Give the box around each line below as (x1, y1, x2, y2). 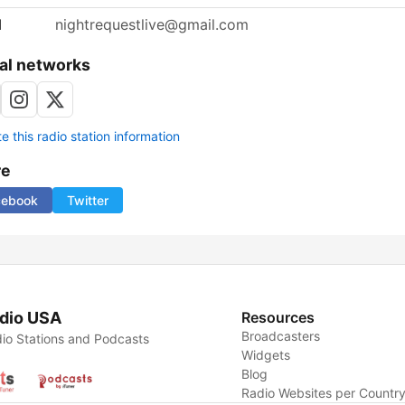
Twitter (67, 193, 108, 209)
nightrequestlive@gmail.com (55, 15, 249, 34)
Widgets (241, 347, 291, 363)
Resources (241, 308, 316, 327)
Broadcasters (241, 328, 321, 344)
